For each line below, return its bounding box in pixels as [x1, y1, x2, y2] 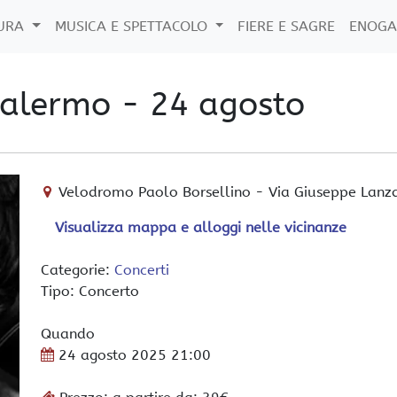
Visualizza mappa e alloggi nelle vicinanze [55, 219, 346, 236]
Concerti [114, 261, 169, 278]
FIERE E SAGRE [237, 18, 336, 35]
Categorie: [41, 261, 114, 278]
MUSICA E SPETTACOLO [54, 18, 212, 35]
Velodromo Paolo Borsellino [58, 183, 252, 200]
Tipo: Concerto [41, 283, 139, 300]
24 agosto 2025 [58, 346, 167, 363]
